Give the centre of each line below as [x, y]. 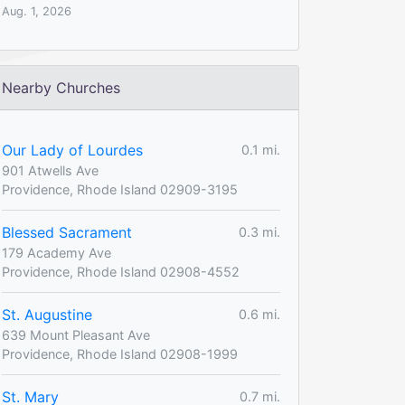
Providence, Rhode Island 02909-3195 [120, 189]
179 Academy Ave [57, 252]
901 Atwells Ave [50, 170]
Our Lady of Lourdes [72, 150]
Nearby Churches [61, 87]
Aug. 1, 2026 [37, 11]
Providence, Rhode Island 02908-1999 [120, 353]
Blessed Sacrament [67, 232]
